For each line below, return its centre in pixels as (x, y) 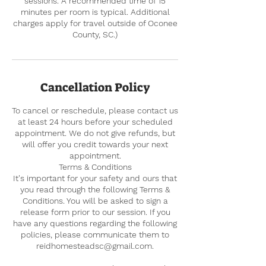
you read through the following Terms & (95, 189)
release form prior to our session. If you (95, 212)
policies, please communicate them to (95, 234)
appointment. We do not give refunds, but (95, 133)
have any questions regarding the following (95, 223)
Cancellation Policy (95, 87)
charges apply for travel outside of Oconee (95, 23)
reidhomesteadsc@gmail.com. (95, 246)
